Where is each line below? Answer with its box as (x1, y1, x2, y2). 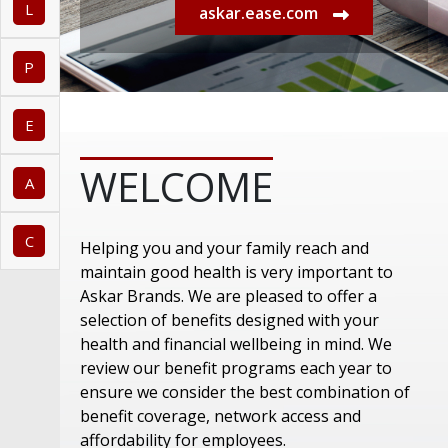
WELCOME (80, 159, 273, 214)
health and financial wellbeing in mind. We (80, 333, 392, 355)
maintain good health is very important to (80, 261, 393, 283)
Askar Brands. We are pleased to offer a (80, 285, 377, 307)
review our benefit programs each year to (80, 357, 392, 379)
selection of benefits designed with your (80, 309, 379, 331)
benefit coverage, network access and (80, 405, 361, 427)
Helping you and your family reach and (80, 237, 369, 259)
